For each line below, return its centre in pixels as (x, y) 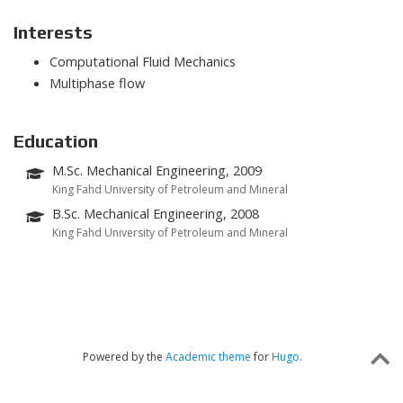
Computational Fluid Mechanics (143, 61)
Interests (53, 31)
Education (56, 141)
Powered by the (124, 356)
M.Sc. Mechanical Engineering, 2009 (157, 170)
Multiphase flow (97, 82)
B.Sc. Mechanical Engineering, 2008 (156, 214)
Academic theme (208, 356)
